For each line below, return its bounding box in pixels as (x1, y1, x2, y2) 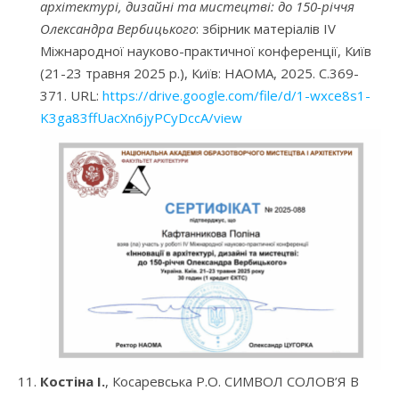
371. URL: (40, 86, 102, 105)
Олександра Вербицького (40, 20, 196, 38)
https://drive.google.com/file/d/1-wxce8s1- (102, 86, 370, 105)
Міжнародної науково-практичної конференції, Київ (40, 42, 371, 61)
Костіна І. (40, 372, 105, 391)
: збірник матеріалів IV (196, 20, 336, 38)
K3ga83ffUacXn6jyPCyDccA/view (40, 109, 242, 127)
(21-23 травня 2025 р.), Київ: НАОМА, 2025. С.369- (40, 64, 359, 83)
